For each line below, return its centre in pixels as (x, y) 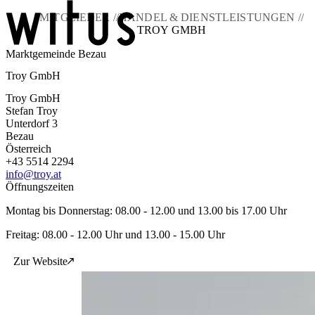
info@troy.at (33, 174)
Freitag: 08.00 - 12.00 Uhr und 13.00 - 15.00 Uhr (115, 234)
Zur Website (40, 261)
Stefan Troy (32, 110)
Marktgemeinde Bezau (56, 54)
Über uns (54, 77)
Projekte (56, 92)
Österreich (28, 148)
